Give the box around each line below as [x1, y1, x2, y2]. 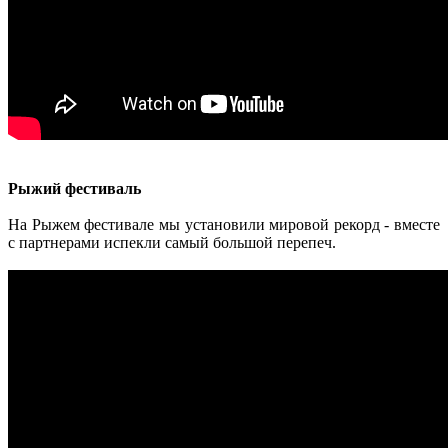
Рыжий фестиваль [8, 179, 141, 197]
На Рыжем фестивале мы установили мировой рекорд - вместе [8, 215, 440, 233]
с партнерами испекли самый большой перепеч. [8, 233, 340, 251]
